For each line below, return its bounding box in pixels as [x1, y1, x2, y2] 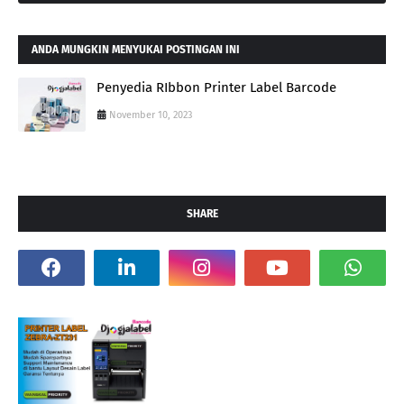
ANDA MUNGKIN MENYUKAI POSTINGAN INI [32, 42, 240, 56]
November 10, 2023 [109, 108, 192, 121]
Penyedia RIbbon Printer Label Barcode [96, 78, 336, 96]
